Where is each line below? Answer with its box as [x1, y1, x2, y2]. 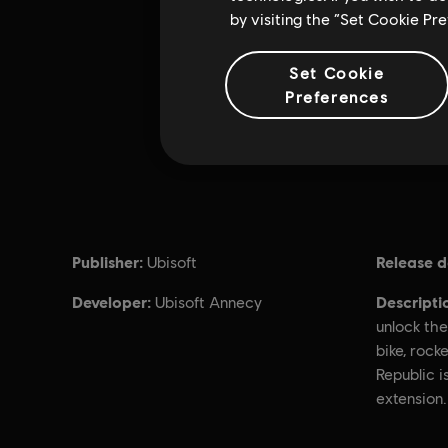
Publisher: [72, 252, 143, 271]
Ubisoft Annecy [155, 293, 262, 312]
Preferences [284, 87, 389, 106]
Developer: [72, 292, 151, 311]
